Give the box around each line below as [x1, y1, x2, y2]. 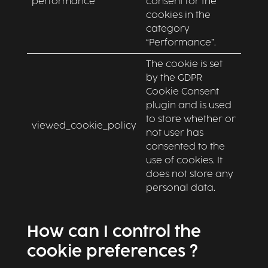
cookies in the [145, 11, 211, 20]
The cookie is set [145, 60, 223, 69]
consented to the [145, 142, 225, 151]
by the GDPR [145, 74, 202, 83]
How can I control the [26, 225, 201, 240]
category [145, 25, 190, 33]
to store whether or [145, 115, 236, 124]
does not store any [145, 170, 233, 179]
